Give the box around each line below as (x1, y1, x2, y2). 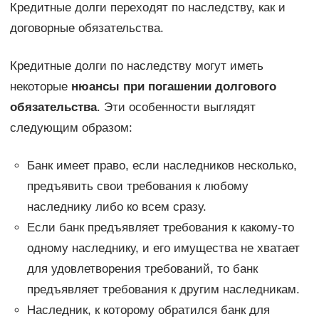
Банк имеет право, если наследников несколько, (26, 158, 297, 172)
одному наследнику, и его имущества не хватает (26, 241, 300, 255)
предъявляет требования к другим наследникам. (26, 282, 300, 296)
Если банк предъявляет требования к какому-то (26, 220, 294, 234)
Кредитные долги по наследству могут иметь (9, 58, 263, 73)
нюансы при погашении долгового (70, 79, 276, 93)
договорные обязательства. (9, 21, 164, 35)
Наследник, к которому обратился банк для (26, 303, 270, 317)
